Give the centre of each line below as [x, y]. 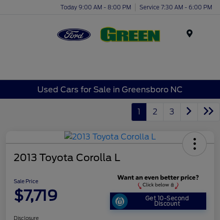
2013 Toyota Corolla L [67, 158]
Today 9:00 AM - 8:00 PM [96, 7]
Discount [167, 204]
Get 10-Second [167, 198]
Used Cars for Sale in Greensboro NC [110, 89]
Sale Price [26, 181]
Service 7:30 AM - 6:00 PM [176, 7]
